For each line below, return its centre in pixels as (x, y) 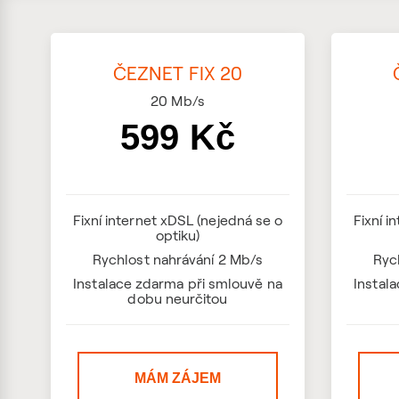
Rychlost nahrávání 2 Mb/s (178, 259)
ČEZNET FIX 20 (178, 73)
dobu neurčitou (178, 298)
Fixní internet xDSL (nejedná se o (178, 220)
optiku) (178, 235)
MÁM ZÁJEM (178, 378)
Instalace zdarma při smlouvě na (178, 283)
